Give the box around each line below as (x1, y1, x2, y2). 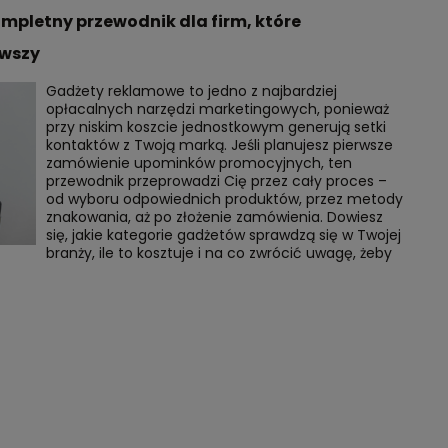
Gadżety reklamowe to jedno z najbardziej (45, 81, 337, 101)
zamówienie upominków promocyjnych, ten (45, 153, 352, 173)
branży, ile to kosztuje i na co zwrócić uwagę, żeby (45, 243, 392, 263)
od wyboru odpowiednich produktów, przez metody (45, 189, 403, 209)
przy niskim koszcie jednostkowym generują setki (45, 117, 386, 137)
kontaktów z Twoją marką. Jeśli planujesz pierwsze (45, 135, 393, 155)
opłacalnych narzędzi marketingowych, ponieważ (45, 99, 389, 119)
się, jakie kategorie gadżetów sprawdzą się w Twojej (45, 225, 401, 245)
